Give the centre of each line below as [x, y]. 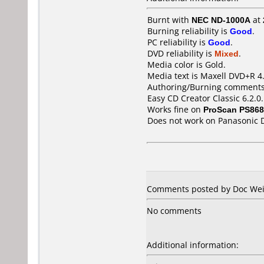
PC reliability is [178, 42]
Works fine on [175, 109]
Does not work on [183, 121]
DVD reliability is [181, 53]
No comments [174, 211]
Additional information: [193, 245]
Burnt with [169, 20]
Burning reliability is [189, 31]
